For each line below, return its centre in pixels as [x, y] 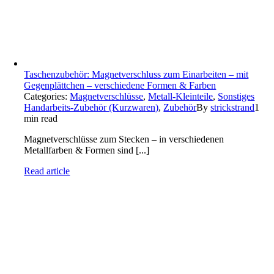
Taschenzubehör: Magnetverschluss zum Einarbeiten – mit [136, 74]
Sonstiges [236, 96]
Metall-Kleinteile [181, 96]
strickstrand [233, 107]
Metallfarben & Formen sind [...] [87, 150]
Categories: [47, 96]
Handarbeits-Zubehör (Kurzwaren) [91, 107]
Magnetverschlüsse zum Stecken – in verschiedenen [124, 139]
